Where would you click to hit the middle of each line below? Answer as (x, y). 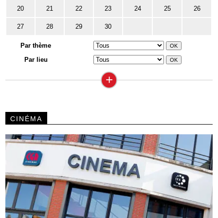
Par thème (36, 46)
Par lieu (36, 60)
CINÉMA (27, 119)
